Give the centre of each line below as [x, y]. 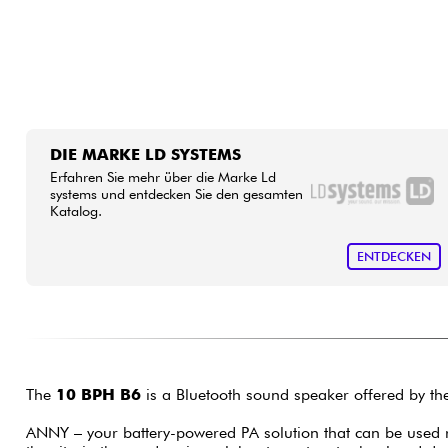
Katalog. [75, 211]
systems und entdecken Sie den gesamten [176, 194]
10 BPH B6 [98, 394]
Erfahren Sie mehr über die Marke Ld [162, 177]
